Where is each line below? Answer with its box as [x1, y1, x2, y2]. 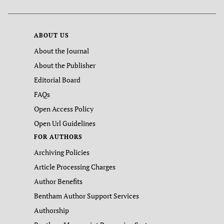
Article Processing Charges [34, 162, 115, 172]
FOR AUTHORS [34, 133, 82, 141]
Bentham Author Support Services [34, 191, 139, 201]
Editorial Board [34, 75, 80, 85]
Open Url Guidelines [34, 118, 95, 128]
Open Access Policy [34, 104, 93, 114]
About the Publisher [34, 60, 95, 70]
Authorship [34, 205, 69, 215]
